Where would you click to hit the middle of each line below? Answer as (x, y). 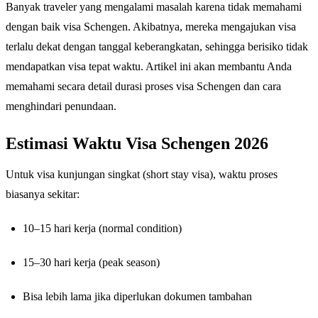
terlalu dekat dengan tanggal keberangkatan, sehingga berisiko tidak (157, 47)
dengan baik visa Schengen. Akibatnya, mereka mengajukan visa (151, 27)
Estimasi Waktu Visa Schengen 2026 (137, 144)
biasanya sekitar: (43, 194)
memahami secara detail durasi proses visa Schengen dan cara (143, 87)
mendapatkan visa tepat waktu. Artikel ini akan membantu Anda (149, 67)
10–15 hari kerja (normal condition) (102, 229)
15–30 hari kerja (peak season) (91, 263)
